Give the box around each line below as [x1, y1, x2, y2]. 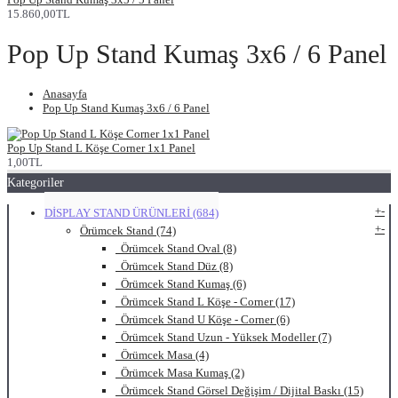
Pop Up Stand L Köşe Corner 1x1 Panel [7, 141, 195, 155]
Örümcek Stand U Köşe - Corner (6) [115, 313, 290, 327]
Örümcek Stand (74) [80, 224, 176, 238]
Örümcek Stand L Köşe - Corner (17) [115, 295, 295, 309]
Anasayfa [43, 87, 87, 101]
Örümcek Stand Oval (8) [115, 242, 236, 256]
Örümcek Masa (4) [115, 348, 209, 362]
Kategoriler [7, 176, 64, 190]
